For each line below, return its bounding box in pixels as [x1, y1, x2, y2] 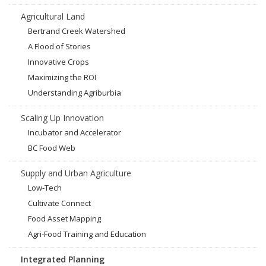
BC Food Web [28, 142, 75, 154]
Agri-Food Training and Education [28, 229, 146, 240]
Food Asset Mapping [28, 213, 101, 224]
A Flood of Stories [28, 41, 91, 52]
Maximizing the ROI [28, 72, 96, 83]
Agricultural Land [21, 11, 85, 23]
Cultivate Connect [28, 198, 91, 209]
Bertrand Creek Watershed [28, 26, 125, 37]
